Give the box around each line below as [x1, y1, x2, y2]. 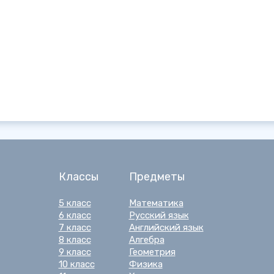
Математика [128, 198, 183, 209]
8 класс [58, 234, 91, 245]
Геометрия [128, 246, 176, 257]
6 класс [58, 210, 91, 221]
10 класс [58, 259, 95, 270]
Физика [128, 259, 163, 270]
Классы [58, 170, 98, 183]
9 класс [58, 246, 91, 257]
